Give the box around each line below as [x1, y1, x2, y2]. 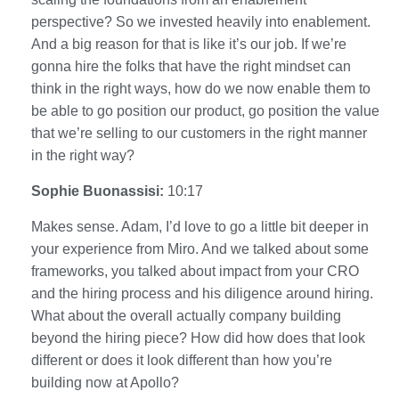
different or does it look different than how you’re [31, 352, 332, 368]
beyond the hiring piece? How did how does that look [31, 330, 365, 346]
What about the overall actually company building [31, 307, 341, 323]
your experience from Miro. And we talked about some [31, 240, 369, 256]
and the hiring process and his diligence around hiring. [31, 285, 373, 301]
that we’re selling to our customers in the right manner [31, 125, 367, 141]
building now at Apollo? [31, 374, 179, 390]
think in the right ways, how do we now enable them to [31, 80, 370, 96]
